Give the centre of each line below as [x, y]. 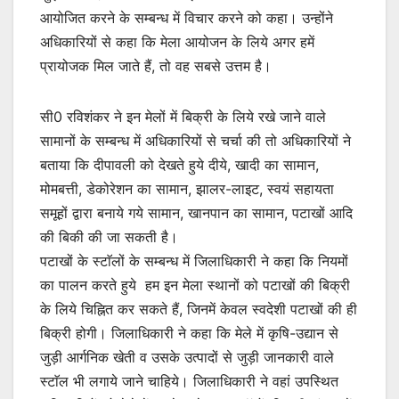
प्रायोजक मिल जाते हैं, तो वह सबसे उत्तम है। [158, 65]
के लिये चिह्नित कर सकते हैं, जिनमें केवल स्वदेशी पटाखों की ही [199, 309]
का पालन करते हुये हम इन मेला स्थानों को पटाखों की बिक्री [195, 285]
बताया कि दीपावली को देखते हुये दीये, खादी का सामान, [179, 164]
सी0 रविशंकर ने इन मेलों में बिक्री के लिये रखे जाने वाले [183, 116]
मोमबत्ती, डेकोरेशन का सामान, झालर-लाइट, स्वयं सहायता [187, 188]
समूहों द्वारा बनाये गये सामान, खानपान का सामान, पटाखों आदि [196, 212]
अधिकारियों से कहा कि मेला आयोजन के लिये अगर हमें [177, 41]
